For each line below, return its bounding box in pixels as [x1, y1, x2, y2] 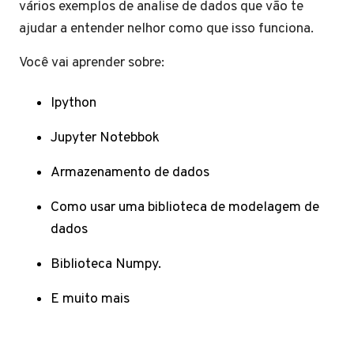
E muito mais [51, 290, 130, 308]
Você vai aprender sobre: [19, 54, 164, 72]
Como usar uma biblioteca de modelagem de [51, 198, 319, 217]
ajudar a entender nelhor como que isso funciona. [19, 20, 314, 38]
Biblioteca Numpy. [51, 255, 161, 273]
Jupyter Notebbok [51, 129, 160, 147]
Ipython [51, 94, 96, 112]
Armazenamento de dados [51, 164, 209, 182]
